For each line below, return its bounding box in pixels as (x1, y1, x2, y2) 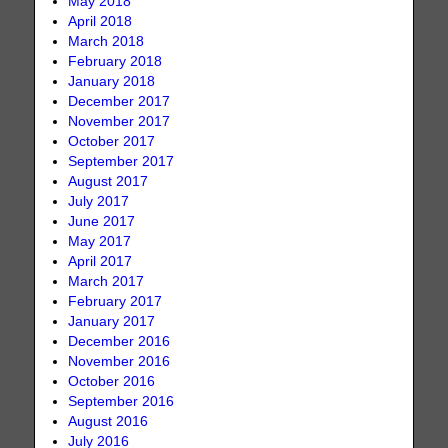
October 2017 (68, 133, 156, 149)
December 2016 (68, 333, 171, 349)
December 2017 (68, 93, 171, 109)
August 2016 (68, 413, 149, 429)
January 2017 (68, 313, 156, 329)
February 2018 (68, 53, 163, 69)
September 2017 (68, 153, 175, 169)
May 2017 (68, 233, 132, 249)
